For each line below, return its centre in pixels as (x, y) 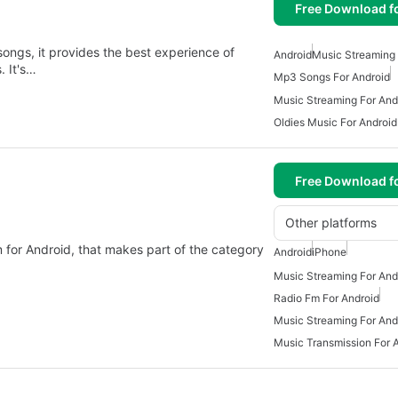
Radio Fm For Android (326, 298)
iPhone (329, 252)
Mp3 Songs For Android (332, 77)
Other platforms (331, 223)
